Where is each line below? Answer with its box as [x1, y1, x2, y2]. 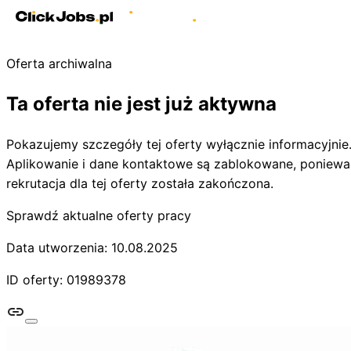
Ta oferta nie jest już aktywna [6, 92, 277, 115]
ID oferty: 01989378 [6, 271, 126, 288]
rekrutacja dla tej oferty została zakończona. [6, 175, 273, 191]
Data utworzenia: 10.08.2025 [6, 239, 178, 255]
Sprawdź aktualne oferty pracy [6, 207, 191, 223]
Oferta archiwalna [6, 56, 112, 71]
